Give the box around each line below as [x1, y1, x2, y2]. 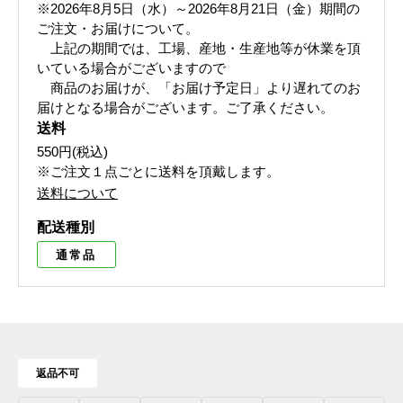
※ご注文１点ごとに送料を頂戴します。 [37, 164, 280, 179]
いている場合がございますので [37, 60, 226, 76]
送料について [37, 185, 118, 201]
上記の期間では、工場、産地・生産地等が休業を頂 [37, 40, 361, 56]
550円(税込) [37, 144, 108, 159]
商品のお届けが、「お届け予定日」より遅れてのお [37, 80, 361, 95]
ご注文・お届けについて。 [37, 21, 199, 36]
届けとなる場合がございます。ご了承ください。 [37, 100, 334, 115]
